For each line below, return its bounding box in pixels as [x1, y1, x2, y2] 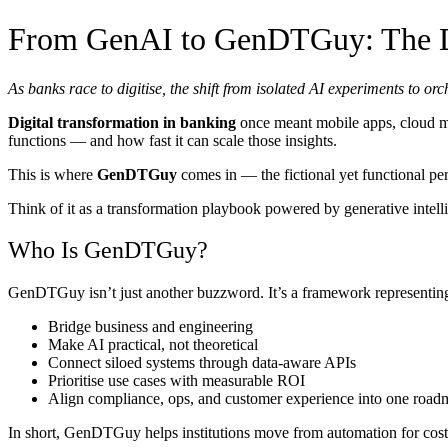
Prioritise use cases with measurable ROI [48, 372, 305, 390]
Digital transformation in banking [8, 113, 236, 131]
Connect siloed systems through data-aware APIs [48, 354, 356, 372]
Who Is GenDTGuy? [8, 237, 208, 264]
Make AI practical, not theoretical [48, 336, 258, 354]
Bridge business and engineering [48, 318, 253, 336]
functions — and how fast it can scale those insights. [8, 131, 337, 149]
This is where [8, 165, 97, 183]
